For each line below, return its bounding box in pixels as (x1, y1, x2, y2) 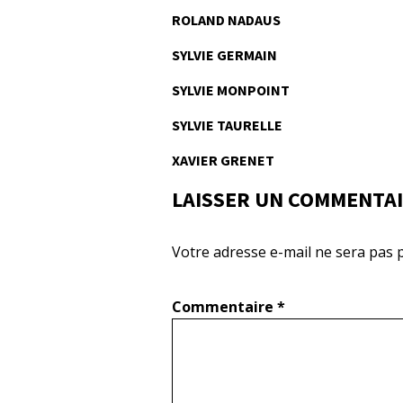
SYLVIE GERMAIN (172, 46, 277, 64)
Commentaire (172, 297, 277, 317)
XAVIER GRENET (172, 151, 274, 169)
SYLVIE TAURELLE (172, 116, 282, 134)
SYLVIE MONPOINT (172, 81, 290, 99)
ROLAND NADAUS (172, 11, 281, 29)
